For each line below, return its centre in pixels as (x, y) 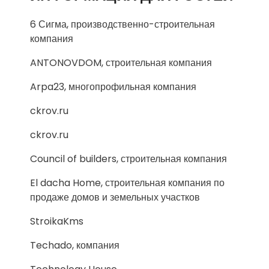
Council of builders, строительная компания (128, 159)
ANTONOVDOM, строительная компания (121, 63)
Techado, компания (75, 245)
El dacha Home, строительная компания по (127, 183)
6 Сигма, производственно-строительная (122, 24)
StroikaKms (57, 221)
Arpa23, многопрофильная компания (113, 87)
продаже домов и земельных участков (115, 197)
